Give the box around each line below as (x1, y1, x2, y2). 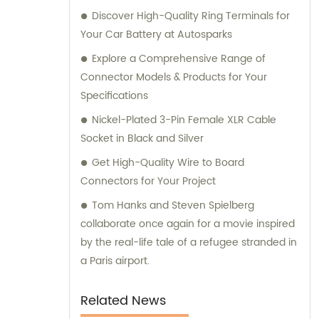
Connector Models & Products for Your (80, 69, 267, 86)
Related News (80, 291, 166, 312)
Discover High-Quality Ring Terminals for (92, 8, 290, 25)
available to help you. (80, 10, 185, 27)
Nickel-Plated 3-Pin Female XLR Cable (92, 112, 276, 129)
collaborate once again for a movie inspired (80, 216, 295, 233)
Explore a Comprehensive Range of (92, 51, 266, 68)
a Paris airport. (80, 253, 150, 270)
